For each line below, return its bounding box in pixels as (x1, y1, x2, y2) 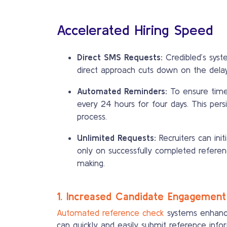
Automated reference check (57, 208, 164, 217)
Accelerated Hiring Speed (57, 22, 213, 38)
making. (77, 158, 105, 168)
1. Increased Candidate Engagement (57, 190, 226, 202)
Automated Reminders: (77, 86, 167, 96)
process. (77, 111, 107, 121)
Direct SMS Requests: (77, 52, 163, 62)
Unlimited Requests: (77, 133, 156, 142)
